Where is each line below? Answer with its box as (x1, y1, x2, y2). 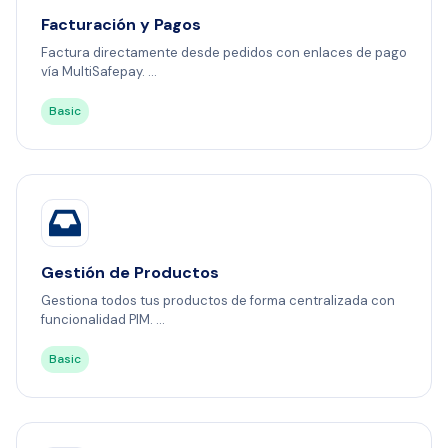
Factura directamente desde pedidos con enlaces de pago (41, 44, 407, 62)
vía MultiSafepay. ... (41, 63, 157, 81)
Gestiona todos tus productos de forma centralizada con (41, 292, 395, 310)
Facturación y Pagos (41, 14, 201, 36)
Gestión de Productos (41, 262, 219, 284)
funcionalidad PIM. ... (41, 311, 165, 329)
